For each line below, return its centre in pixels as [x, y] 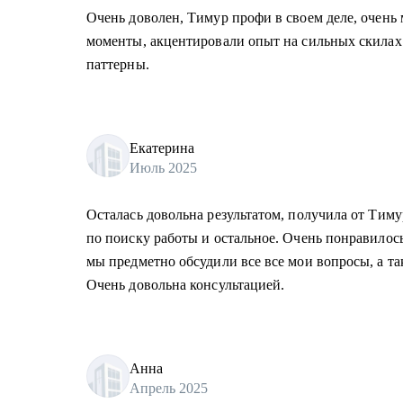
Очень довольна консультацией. [186, 285]
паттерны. [118, 64]
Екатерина [162, 148]
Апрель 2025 [169, 388]
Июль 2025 [163, 167]
